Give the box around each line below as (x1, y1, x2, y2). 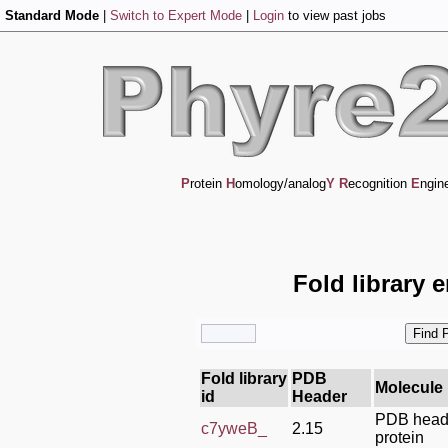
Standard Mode (5, 8, 99, 23)
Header (292, 387, 347, 405)
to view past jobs (284, 8, 386, 23)
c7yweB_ (201, 419, 267, 437)
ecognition (348, 176, 411, 191)
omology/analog (235, 176, 326, 191)
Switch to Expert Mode (110, 8, 242, 23)
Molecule (375, 378, 443, 396)
